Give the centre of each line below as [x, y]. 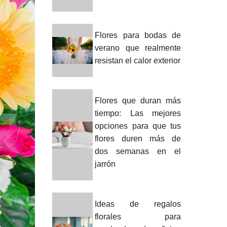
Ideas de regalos [138, 204]
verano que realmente [138, 48]
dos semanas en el [138, 151]
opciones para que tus [138, 126]
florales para [138, 217]
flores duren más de [138, 139]
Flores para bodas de [138, 35]
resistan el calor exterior [138, 61]
